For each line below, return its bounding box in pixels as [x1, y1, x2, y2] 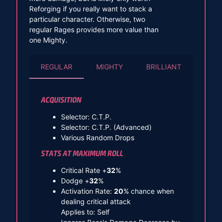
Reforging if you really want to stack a [29, 4, 152, 13]
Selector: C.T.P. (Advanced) [60, 122, 152, 131]
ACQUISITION [41, 95, 81, 105]
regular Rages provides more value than [29, 25, 159, 34]
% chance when [123, 186, 174, 195]
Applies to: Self [60, 207, 110, 216]
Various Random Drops [60, 133, 134, 142]
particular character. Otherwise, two [29, 14, 145, 23]
